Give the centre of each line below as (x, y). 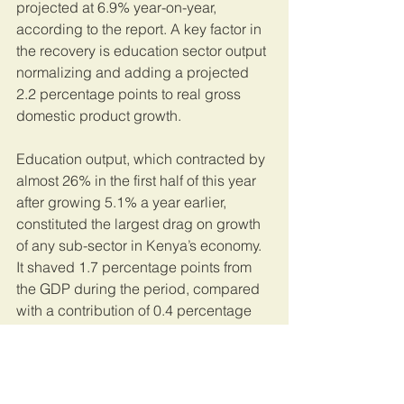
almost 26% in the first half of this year (138, 181)
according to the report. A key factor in (141, 29)
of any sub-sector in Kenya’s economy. (141, 246)
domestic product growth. (99, 116)
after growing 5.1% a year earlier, (123, 202)
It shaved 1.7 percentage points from (136, 267)
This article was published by (113, 376)
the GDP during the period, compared (140, 289)
